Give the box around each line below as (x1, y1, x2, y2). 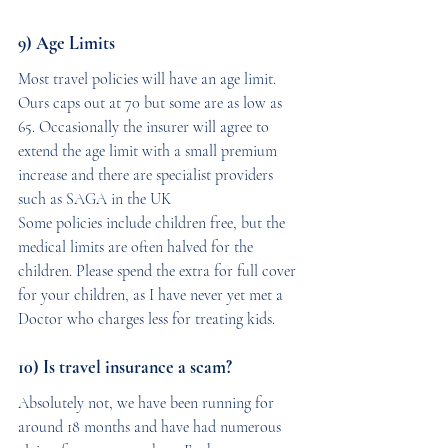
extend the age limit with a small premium (18, 140, 281, 161)
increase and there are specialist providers (18, 164, 277, 185)
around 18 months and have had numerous (18, 416, 285, 437)
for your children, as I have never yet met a (18, 284, 287, 305)
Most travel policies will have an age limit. (18, 68, 280, 89)
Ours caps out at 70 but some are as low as (18, 92, 286, 113)
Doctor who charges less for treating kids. (18, 308, 275, 329)
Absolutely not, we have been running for (18, 392, 278, 413)
